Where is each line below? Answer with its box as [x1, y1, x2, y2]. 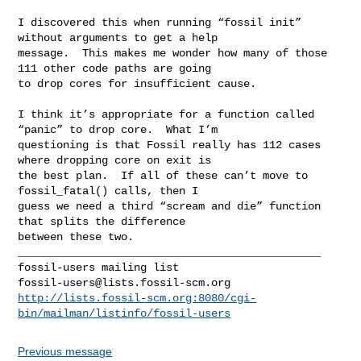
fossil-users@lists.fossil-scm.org [18, 276, 231, 289]
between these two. [18, 230, 135, 243]
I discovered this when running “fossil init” [18, 15, 302, 29]
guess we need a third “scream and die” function [18, 199, 322, 213]
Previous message [18, 344, 113, 358]
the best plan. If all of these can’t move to [18, 168, 309, 182]
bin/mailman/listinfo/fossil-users [18, 306, 231, 320]
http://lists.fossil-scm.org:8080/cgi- [18, 291, 257, 305]
